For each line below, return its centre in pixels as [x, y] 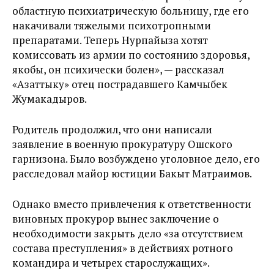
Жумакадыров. [50, 99]
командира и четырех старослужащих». [111, 263]
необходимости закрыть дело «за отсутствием [128, 233]
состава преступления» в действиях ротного [123, 248]
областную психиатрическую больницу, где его [131, 11]
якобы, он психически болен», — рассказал [118, 69]
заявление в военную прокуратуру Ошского [122, 144]
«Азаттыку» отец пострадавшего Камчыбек [120, 84]
